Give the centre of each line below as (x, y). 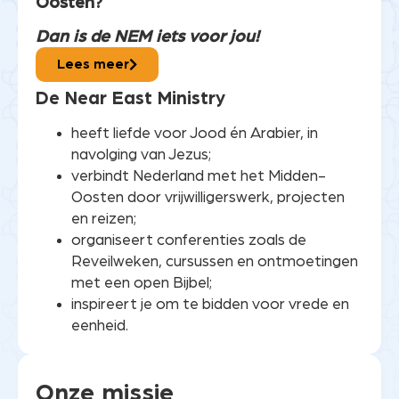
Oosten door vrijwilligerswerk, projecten (208, 197)
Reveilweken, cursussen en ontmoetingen (215, 261)
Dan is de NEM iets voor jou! (147, 37)
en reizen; (104, 218)
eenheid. (100, 325)
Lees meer (93, 64)
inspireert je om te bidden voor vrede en (210, 304)
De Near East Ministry (133, 98)
